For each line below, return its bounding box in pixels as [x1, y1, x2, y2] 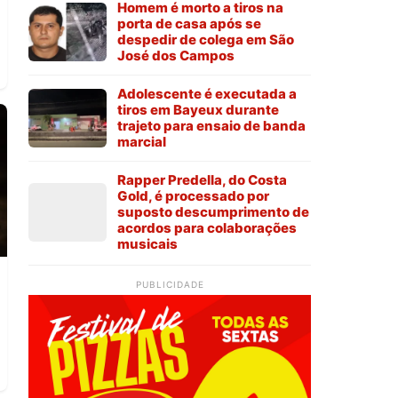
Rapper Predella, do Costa [117, 171, 287, 189]
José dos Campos [117, 47, 235, 65]
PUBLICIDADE [135, 279, 204, 291]
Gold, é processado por [117, 187, 269, 205]
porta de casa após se [117, 15, 261, 33]
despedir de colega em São [117, 31, 294, 49]
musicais [117, 235, 178, 253]
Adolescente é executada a [117, 85, 297, 103]
